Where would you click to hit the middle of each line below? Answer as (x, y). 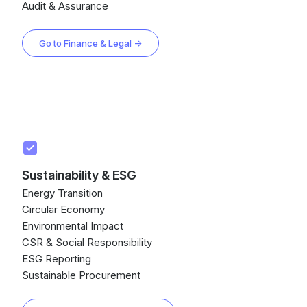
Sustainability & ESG (79, 175)
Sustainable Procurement (81, 275)
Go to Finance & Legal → (90, 43)
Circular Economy (63, 209)
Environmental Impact (73, 226)
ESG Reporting (57, 259)
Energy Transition (62, 193)
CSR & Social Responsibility (87, 242)
